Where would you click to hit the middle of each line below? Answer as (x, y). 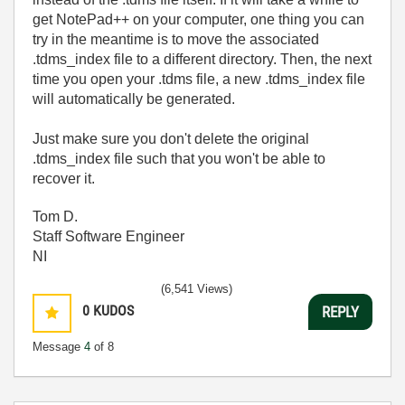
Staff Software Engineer (108, 236)
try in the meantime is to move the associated (176, 39)
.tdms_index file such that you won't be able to (179, 159)
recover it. (64, 179)
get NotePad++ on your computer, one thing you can (198, 19)
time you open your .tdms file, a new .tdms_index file (199, 79)
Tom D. (55, 217)
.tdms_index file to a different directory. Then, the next (202, 59)
